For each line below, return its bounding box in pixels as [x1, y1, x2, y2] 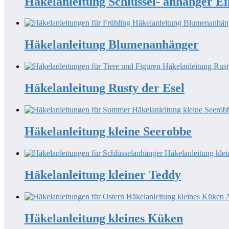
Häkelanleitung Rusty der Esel [25, 81, 185, 95]
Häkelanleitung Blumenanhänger [25, 38, 199, 52]
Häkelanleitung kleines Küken [25, 211, 183, 225]
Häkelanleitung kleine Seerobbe [25, 125, 192, 138]
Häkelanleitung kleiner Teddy [25, 168, 181, 181]
